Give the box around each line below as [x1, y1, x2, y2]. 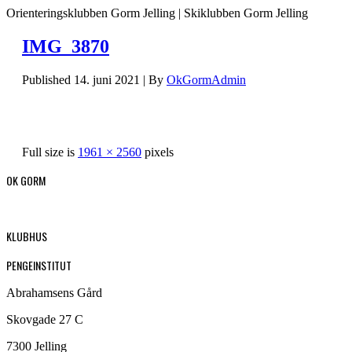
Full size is [22, 145, 78, 159]
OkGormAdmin [167, 72, 246, 86]
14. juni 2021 [74, 72, 140, 86]
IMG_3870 [22, 35, 109, 57]
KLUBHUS [6, 227, 47, 244]
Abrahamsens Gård [6, 285, 102, 299]
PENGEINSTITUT [6, 256, 71, 273]
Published [22, 72, 71, 86]
